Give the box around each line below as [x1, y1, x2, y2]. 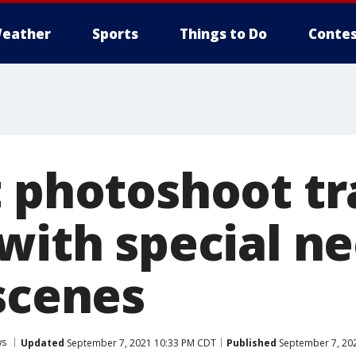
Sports [92, 25, 138, 43]
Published [226, 335, 277, 350]
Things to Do [180, 25, 267, 43]
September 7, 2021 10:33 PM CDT [64, 335, 216, 350]
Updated [21, 335, 64, 350]
